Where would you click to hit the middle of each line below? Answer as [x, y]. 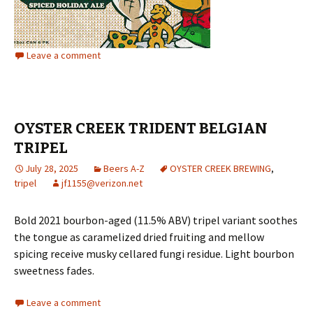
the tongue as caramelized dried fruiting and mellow [139, 237]
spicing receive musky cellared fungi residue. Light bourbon [154, 254]
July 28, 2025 [52, 168]
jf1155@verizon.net [102, 183]
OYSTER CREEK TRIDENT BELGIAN [141, 128]
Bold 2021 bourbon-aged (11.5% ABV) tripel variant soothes [156, 220]
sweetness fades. [54, 270]
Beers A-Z [124, 168]
